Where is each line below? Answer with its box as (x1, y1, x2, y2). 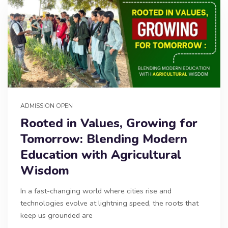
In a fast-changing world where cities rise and (20, 185, 172, 196)
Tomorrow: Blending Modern (20, 130, 187, 147)
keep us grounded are (20, 210, 93, 220)
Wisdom (20, 162, 69, 179)
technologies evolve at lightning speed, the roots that (20, 197, 198, 208)
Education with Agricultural (20, 146, 181, 163)
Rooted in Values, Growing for (20, 115, 197, 131)
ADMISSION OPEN (20, 101, 73, 110)
